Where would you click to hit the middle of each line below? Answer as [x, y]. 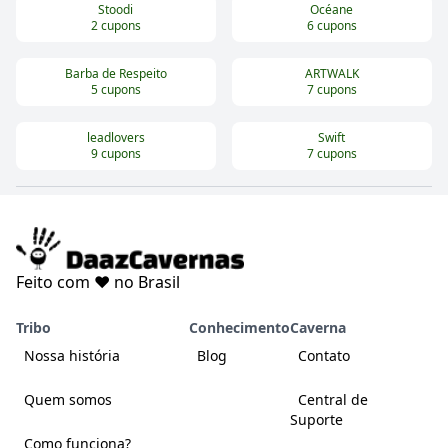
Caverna [318, 327]
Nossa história [72, 355]
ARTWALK [331, 74]
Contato [324, 355]
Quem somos [68, 399]
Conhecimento [240, 327]
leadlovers [115, 138]
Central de [333, 399]
